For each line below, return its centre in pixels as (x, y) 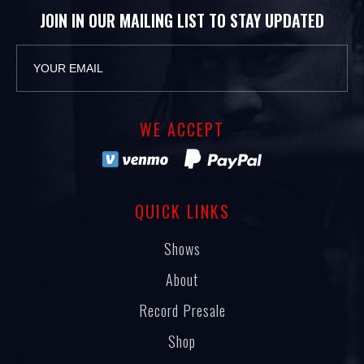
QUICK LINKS (182, 212)
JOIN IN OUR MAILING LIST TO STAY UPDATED (182, 21)
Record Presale (182, 311)
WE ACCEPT (182, 130)
